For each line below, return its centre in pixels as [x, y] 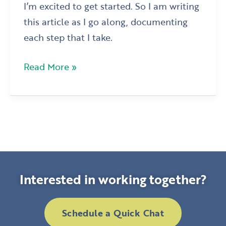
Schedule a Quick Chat [113, 213]
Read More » [50, 67]
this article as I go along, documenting [106, 21]
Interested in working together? [113, 179]
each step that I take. [68, 37]
